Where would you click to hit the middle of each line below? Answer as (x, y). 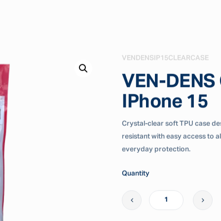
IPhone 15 (165, 102)
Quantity (136, 173)
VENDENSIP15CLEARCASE (166, 58)
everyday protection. (156, 149)
